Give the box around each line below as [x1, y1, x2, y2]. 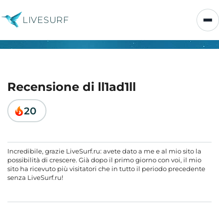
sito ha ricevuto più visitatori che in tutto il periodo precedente [7, 165, 205, 173]
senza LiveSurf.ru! [7, 174, 63, 181]
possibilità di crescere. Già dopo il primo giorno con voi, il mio [7, 156, 201, 164]
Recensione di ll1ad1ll [7, 80, 136, 94]
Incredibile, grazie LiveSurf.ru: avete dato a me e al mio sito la [7, 147, 201, 155]
